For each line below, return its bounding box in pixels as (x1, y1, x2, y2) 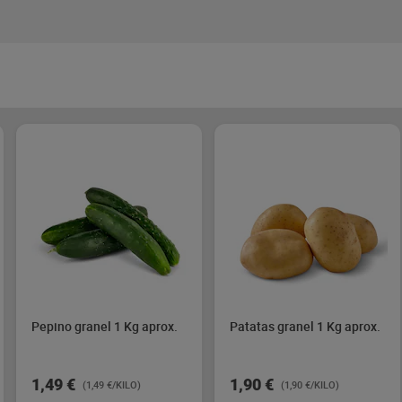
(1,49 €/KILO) (83, 378, 141, 391)
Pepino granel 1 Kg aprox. (31, 318, 178, 335)
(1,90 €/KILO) (281, 378, 339, 391)
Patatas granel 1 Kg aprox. (230, 318, 380, 335)
